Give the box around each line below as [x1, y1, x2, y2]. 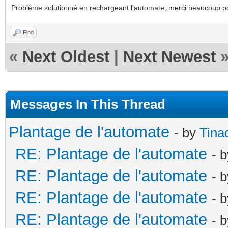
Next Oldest [22, 47, 109, 66]
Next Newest [123, 47, 216, 66]
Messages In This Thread [10, 96, 165, 112]
